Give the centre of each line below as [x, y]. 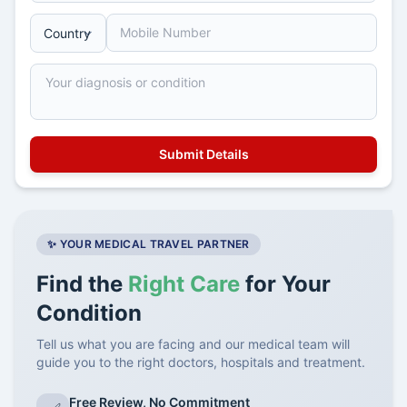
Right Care [184, 284]
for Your [285, 284]
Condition [89, 313]
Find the [82, 284]
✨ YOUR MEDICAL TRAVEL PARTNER [149, 244]
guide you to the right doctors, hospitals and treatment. [201, 362]
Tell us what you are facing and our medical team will [193, 344]
